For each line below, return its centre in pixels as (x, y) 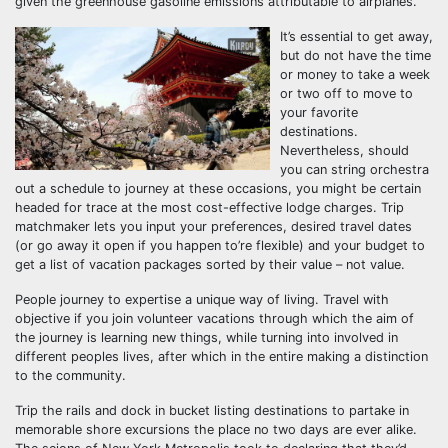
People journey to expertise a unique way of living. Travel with (202, 299)
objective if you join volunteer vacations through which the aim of (214, 318)
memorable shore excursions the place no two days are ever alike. (216, 429)
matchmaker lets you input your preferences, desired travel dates (213, 226)
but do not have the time (355, 55)
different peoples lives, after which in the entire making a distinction (221, 356)
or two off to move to (346, 93)
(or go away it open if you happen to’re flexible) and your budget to (220, 245)
